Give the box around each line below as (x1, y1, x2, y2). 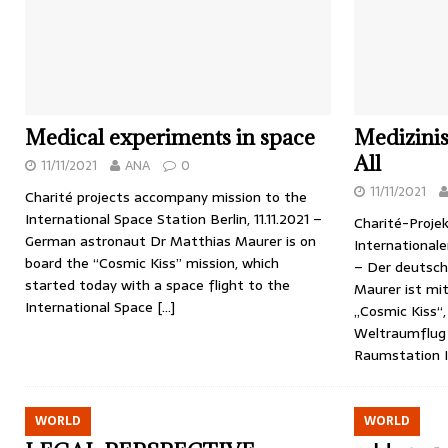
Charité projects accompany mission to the (25, 186, 307, 209)
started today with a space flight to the (25, 274, 290, 297)
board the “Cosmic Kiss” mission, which (25, 252, 279, 275)
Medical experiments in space (25, 124, 315, 152)
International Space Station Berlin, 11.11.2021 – (25, 208, 322, 231)
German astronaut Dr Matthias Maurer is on (25, 230, 316, 253)
